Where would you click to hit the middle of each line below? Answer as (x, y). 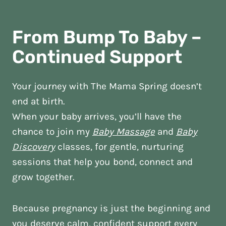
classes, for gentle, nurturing (121, 147)
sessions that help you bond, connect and (102, 162)
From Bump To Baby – (107, 37)
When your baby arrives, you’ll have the (97, 117)
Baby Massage (124, 132)
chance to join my (52, 132)
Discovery (34, 147)
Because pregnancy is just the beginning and (111, 208)
